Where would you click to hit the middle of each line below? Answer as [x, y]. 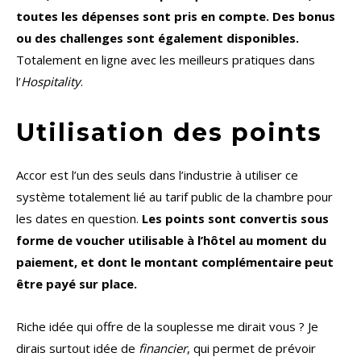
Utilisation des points [169, 133]
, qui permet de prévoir [251, 349]
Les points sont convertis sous [235, 219]
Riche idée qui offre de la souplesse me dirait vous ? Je [167, 327]
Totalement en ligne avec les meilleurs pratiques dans [166, 60]
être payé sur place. [77, 284]
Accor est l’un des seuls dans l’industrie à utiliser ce [157, 175]
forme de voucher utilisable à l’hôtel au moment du [171, 241]
